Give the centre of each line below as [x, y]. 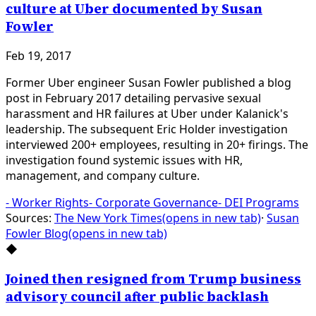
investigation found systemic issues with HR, [124, 160]
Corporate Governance [157, 203]
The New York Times [108, 218]
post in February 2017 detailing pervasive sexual [133, 98]
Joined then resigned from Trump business [153, 279]
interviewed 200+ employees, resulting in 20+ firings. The [157, 145]
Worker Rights [50, 203]
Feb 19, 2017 [38, 56]
